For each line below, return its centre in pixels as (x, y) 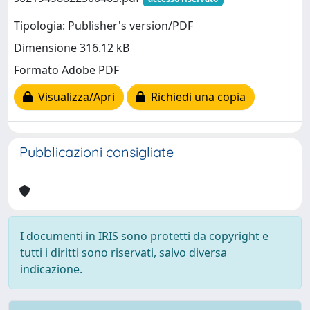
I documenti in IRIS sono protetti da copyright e (144, 236)
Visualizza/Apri (74, 97)
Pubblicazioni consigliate (97, 152)
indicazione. (51, 269)
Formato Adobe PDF (66, 70)
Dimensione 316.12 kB (72, 48)
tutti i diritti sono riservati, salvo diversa (124, 253)
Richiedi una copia (195, 97)
